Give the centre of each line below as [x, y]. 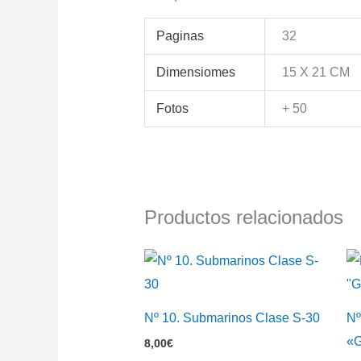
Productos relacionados [243, 218]
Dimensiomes [196, 73]
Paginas [180, 36]
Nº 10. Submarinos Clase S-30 [232, 317]
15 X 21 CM [316, 73]
